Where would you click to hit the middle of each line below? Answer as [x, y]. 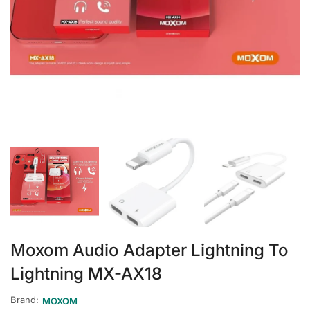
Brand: [25, 300]
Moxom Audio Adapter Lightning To [149, 250]
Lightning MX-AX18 [86, 273]
